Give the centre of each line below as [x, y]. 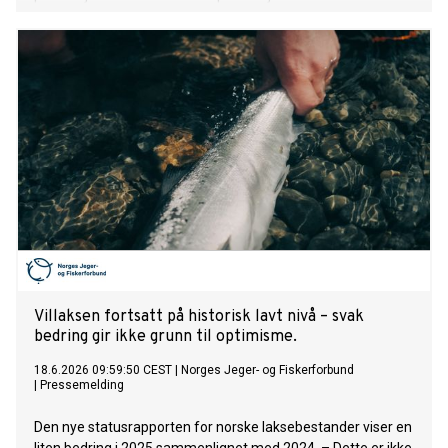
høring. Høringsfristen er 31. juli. [132, 37]
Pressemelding [82, 385]
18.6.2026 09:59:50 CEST [103, 370]
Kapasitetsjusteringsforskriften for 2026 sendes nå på [204, 16]
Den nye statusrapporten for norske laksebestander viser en [223, 427]
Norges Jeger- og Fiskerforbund [267, 370]
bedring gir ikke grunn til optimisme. [165, 337]
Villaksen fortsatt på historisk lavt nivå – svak [199, 317]
